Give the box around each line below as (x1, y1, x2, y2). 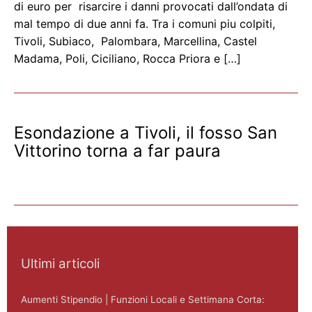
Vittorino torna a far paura (14, 141, 221, 162)
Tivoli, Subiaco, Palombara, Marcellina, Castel (14, 34, 257, 49)
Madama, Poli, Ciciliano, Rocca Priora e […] (14, 52, 241, 66)
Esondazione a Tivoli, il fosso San (14, 123, 277, 143)
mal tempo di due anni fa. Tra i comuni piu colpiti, (14, 17, 275, 31)
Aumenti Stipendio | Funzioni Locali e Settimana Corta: (21, 293, 265, 305)
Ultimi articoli (21, 256, 100, 272)
